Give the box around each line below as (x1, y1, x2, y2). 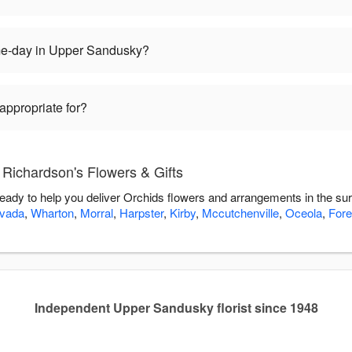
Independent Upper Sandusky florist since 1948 (34, 299, 318, 317)
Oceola (285, 204, 322, 222)
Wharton (31, 204, 74, 222)
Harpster (119, 204, 163, 222)
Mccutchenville (202, 204, 279, 222)
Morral (80, 204, 113, 222)
